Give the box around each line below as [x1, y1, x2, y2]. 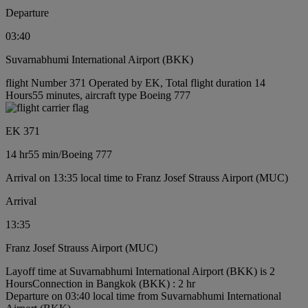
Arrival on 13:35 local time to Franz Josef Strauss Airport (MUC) [5, 172, 288, 184]
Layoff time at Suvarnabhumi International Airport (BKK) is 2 [5, 265, 275, 278]
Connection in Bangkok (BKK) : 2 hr [32, 278, 195, 290]
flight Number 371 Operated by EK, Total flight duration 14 [5, 77, 265, 89]
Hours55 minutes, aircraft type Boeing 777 [5, 89, 190, 102]
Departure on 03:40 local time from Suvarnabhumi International [5, 290, 281, 302]
